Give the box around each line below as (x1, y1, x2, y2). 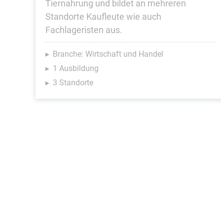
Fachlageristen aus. (45, 25, 122, 35)
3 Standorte (53, 78, 93, 87)
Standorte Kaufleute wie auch (45, 11, 161, 22)
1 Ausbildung (53, 64, 99, 73)
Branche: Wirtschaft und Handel (53, 49, 163, 59)
